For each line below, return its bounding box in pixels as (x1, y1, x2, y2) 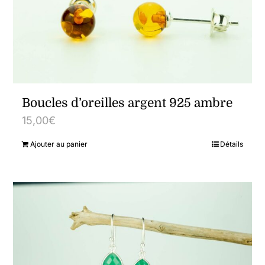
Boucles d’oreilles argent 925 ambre (22, 96, 233, 111)
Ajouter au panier (30, 140, 88, 149)
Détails (219, 140, 243, 149)
